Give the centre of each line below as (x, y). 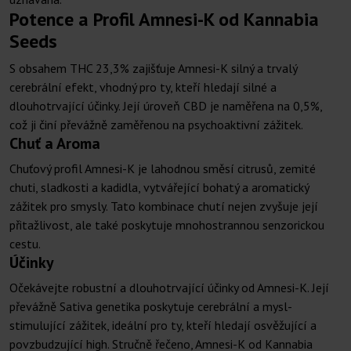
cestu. (25, 244)
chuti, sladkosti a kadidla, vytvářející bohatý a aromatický (159, 188)
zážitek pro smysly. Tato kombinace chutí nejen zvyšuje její (164, 206)
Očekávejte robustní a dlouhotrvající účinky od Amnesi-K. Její (169, 288)
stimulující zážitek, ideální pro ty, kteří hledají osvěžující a (163, 326)
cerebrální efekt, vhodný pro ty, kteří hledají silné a (143, 87)
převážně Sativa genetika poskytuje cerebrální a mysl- (151, 307)
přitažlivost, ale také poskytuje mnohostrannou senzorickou (167, 225)
